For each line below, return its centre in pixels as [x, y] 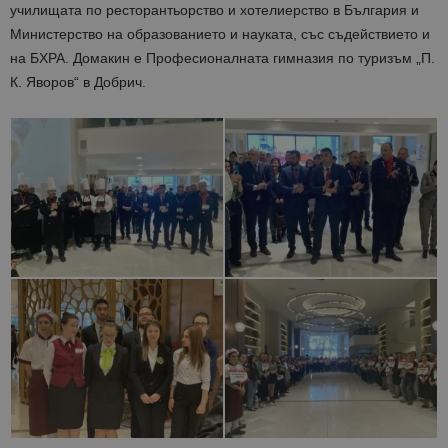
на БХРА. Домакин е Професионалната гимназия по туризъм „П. [222, 58]
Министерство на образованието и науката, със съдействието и [220, 34]
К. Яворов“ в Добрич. [78, 82]
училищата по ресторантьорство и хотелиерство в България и [214, 10]
